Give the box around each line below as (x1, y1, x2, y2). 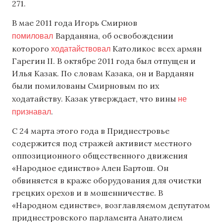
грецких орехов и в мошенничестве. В (12, 188, 163, 198)
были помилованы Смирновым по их (12, 81, 159, 91)
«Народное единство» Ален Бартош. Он (12, 163, 168, 173)
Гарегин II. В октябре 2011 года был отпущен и (12, 56, 196, 66)
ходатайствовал (51, 43, 112, 54)
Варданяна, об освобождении (55, 31, 173, 41)
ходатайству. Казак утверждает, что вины (12, 94, 176, 104)
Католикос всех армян (112, 44, 202, 54)
